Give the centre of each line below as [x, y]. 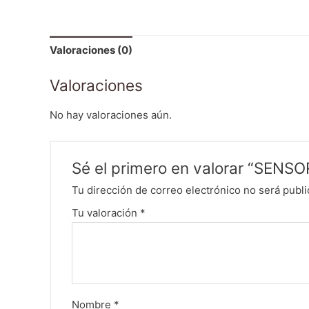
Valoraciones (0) [91, 50]
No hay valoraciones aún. [111, 115]
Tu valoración [106, 212]
